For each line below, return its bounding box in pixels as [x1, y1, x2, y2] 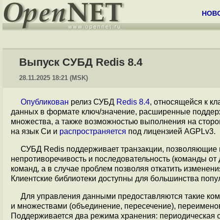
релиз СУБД [69, 98, 116, 106]
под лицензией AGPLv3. [126, 127, 216, 136]
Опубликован [21, 98, 69, 106]
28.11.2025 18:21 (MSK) [19, 74, 88, 82]
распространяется [59, 127, 126, 136]
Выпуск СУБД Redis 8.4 [19, 56, 142, 68]
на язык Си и [11, 127, 59, 136]
